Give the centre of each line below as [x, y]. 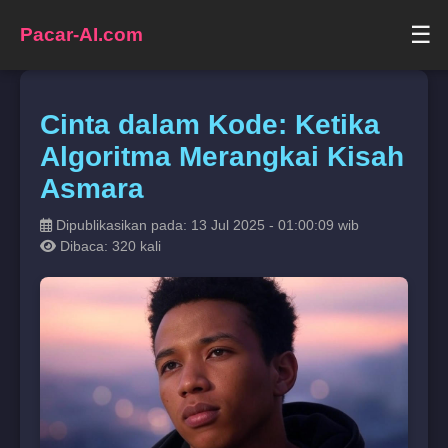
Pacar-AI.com [81, 34]
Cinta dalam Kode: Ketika [210, 124]
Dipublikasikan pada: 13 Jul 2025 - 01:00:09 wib [205, 224]
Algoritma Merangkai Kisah [222, 156]
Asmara [92, 188]
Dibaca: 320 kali [108, 245]
